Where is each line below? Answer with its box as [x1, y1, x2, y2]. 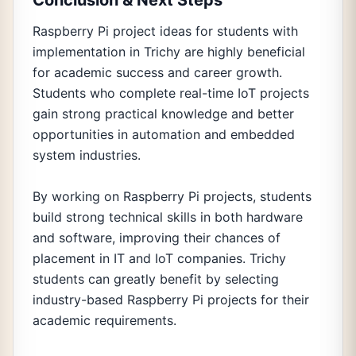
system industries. [33, 147, 141, 163]
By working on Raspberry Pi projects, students [33, 188, 311, 204]
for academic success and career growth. [33, 64, 282, 80]
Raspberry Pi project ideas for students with [33, 23, 298, 39]
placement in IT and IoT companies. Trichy [33, 250, 286, 266]
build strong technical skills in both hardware [33, 209, 303, 225]
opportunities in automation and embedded [33, 126, 295, 142]
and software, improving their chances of [33, 230, 281, 246]
